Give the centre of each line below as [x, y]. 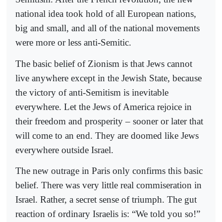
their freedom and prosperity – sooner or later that [109, 121]
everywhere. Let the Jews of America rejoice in [104, 107]
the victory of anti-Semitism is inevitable [92, 92]
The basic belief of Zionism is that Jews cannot [104, 63]
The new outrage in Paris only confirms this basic [109, 170]
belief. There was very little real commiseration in [109, 185]
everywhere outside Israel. [64, 150]
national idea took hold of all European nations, [106, 14]
